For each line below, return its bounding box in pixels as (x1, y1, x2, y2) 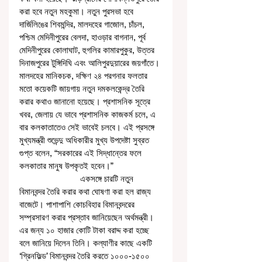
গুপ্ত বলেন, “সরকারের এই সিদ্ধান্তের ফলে (19, 148, 144, 158)
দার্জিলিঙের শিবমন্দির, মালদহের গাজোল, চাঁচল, (19, 19, 147, 30)
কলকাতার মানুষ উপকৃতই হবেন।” (19, 161, 113, 171)
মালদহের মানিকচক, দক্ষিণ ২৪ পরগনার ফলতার (19, 71, 150, 81)
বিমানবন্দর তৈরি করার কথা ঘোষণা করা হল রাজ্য (19, 187, 153, 197)
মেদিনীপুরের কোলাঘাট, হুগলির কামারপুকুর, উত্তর (19, 45, 157, 56)
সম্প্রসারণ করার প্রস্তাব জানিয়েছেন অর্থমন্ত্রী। (19, 212, 156, 223)
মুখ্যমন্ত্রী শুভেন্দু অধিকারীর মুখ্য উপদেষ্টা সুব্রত (19, 135, 151, 146)
